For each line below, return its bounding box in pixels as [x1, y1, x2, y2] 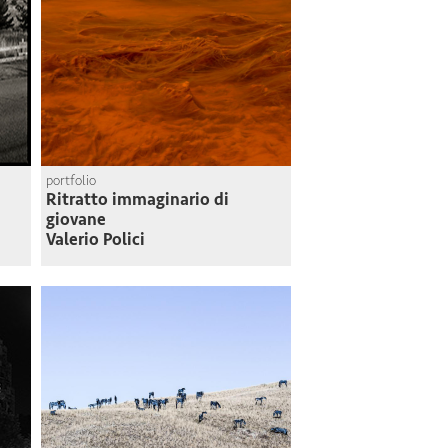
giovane [46, 209, 106, 230]
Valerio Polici [46, 229, 145, 250]
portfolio [46, 172, 96, 189]
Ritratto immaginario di [46, 189, 229, 210]
